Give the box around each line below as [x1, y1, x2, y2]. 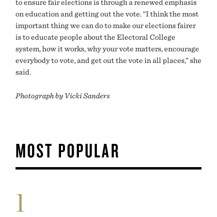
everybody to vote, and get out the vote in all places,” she [15, 56, 201, 65]
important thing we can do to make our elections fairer [15, 21, 196, 30]
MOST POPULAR [15, 138, 120, 163]
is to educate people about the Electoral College [15, 32, 175, 42]
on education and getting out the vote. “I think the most [15, 9, 199, 18]
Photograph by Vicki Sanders [15, 91, 110, 100]
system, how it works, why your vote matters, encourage [15, 44, 199, 53]
